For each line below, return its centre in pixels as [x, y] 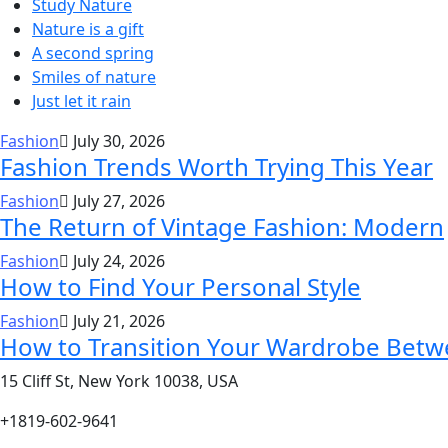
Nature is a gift [88, 29]
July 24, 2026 [117, 261]
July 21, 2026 [117, 321]
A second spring [93, 53]
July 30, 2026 [117, 141]
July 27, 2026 [117, 201]
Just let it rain [81, 101]
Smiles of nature [94, 77]
